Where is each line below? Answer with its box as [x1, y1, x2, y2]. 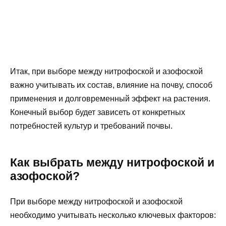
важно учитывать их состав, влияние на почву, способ [10, 81, 212, 90]
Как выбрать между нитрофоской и [10, 156, 214, 169]
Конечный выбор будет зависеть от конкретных [10, 108, 185, 117]
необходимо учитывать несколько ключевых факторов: [10, 211, 216, 220]
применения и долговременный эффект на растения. [10, 94, 210, 103]
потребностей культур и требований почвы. [10, 122, 173, 131]
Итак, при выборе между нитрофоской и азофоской [10, 67, 203, 76]
